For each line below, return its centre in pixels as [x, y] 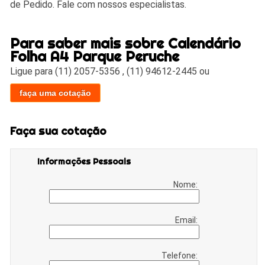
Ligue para [33, 71]
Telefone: [181, 256]
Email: [188, 220]
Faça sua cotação [59, 131]
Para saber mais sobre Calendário [126, 43]
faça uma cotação [56, 93]
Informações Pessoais [84, 162]
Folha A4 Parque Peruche [95, 56]
